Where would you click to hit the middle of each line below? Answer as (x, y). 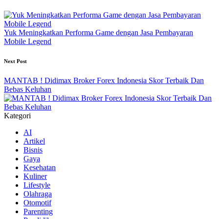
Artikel (34, 141)
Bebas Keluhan (28, 89)
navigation (30, 12)
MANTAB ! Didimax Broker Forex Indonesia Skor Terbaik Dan (104, 81)
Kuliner (35, 176)
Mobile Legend (28, 42)
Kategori (17, 116)
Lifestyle (37, 185)
